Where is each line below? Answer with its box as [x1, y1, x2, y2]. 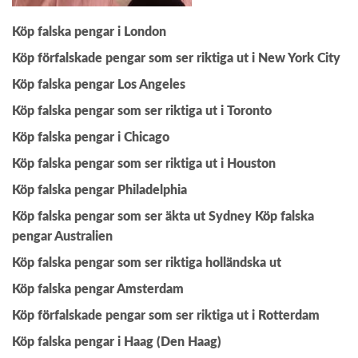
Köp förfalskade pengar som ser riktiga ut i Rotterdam [12, 309, 320, 323]
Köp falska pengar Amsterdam [12, 283, 184, 296]
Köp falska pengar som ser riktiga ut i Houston [12, 157, 276, 171]
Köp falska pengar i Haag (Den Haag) [12, 336, 221, 349]
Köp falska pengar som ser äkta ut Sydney [12, 210, 255, 224]
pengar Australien [12, 230, 113, 244]
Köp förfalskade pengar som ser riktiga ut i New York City [12, 52, 340, 66]
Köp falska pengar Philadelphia [12, 184, 187, 197]
